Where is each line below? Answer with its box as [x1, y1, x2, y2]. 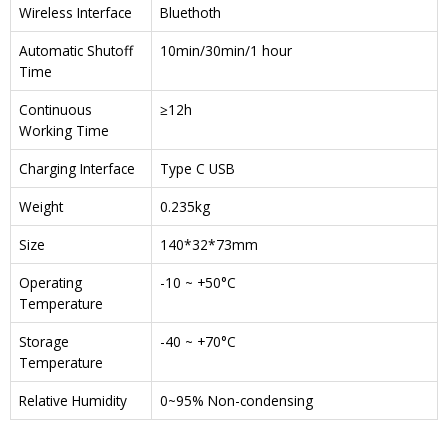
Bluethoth [160, 3, 221, 23]
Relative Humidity [19, 391, 127, 411]
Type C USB [160, 159, 235, 179]
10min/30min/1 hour [160, 41, 292, 61]
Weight [19, 197, 63, 217]
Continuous [19, 100, 92, 120]
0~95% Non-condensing [160, 391, 313, 411]
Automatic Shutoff [19, 41, 133, 61]
